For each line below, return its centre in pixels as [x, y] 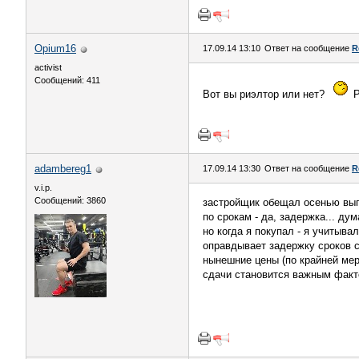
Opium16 [55, 48]
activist [48, 67]
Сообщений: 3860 [70, 200]
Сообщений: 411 [67, 80]
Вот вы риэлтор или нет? [265, 94]
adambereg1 [63, 169]
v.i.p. [43, 188]
